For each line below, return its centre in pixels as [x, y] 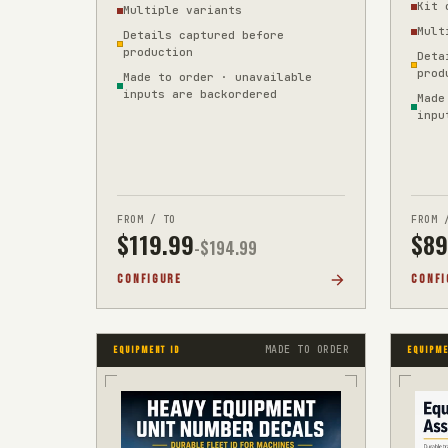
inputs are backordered [200, 94]
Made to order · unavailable [217, 77]
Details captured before [203, 35]
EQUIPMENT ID [146, 350]
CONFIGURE [150, 279]
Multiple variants [182, 10]
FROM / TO [146, 219]
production [158, 52]
